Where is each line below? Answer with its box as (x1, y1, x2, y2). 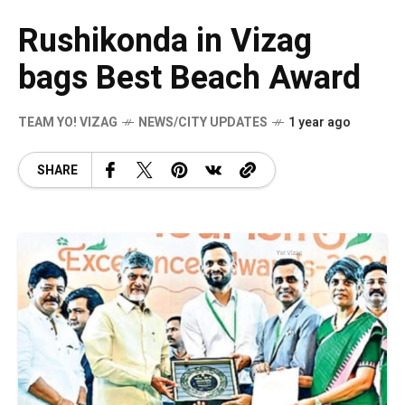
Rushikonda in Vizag (18, 17, 312, 66)
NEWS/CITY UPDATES (138, 113, 268, 133)
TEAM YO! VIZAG (18, 113, 118, 133)
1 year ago (288, 113, 351, 133)
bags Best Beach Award (18, 54, 361, 103)
